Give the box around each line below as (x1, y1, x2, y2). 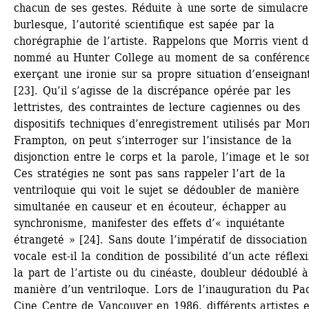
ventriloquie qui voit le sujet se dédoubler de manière (14, 183, 299, 197)
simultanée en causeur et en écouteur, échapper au (14, 199, 287, 213)
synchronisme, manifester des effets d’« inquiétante (14, 216, 286, 230)
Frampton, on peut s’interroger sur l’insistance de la (14, 133, 292, 147)
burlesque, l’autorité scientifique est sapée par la (14, 17, 275, 31)
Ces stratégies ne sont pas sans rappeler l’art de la (14, 166, 286, 180)
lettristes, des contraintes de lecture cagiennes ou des (14, 100, 301, 114)
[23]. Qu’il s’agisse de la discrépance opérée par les (14, 83, 290, 97)
